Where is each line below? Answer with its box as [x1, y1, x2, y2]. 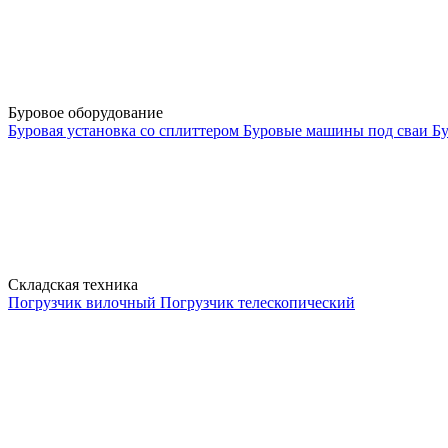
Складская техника [8, 276, 142, 293]
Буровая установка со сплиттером [8, 122, 243, 139]
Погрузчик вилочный [8, 294, 160, 311]
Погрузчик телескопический [160, 294, 355, 311]
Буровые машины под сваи [243, 122, 432, 139]
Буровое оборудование [8, 104, 167, 121]
